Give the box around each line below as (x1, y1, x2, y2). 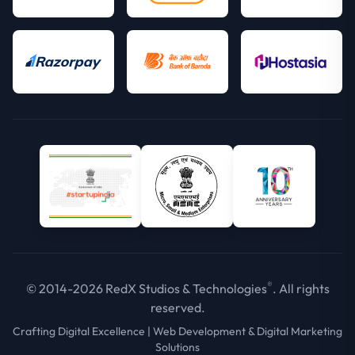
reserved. (150, 300, 205, 316)
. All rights (272, 281, 330, 297)
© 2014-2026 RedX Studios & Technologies (25, 281, 267, 297)
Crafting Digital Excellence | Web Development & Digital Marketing (13, 324, 342, 339)
